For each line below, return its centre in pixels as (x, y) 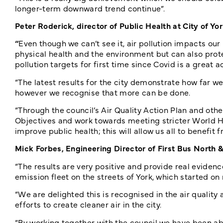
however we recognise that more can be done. (103, 92)
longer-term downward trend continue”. (90, 8)
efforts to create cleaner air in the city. (88, 204)
